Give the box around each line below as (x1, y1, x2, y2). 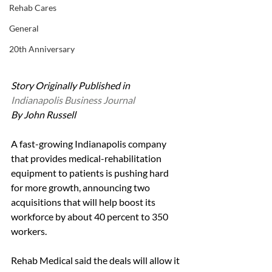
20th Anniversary (9, 44, 75, 54)
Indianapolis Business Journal (11, 94, 135, 106)
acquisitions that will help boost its (11, 196, 157, 208)
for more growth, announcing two (11, 182, 152, 194)
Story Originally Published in (11, 80, 132, 92)
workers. (11, 225, 47, 237)
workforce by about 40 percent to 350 (11, 211, 170, 223)
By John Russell (11, 109, 76, 121)
